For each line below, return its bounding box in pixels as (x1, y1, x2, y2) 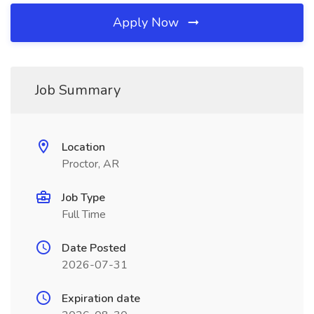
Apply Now (113, 14, 182, 31)
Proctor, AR (62, 156, 119, 172)
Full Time (62, 207, 106, 222)
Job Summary (35, 81, 121, 100)
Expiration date (62, 291, 140, 306)
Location (62, 139, 105, 155)
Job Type (62, 190, 105, 205)
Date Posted (62, 240, 126, 256)
